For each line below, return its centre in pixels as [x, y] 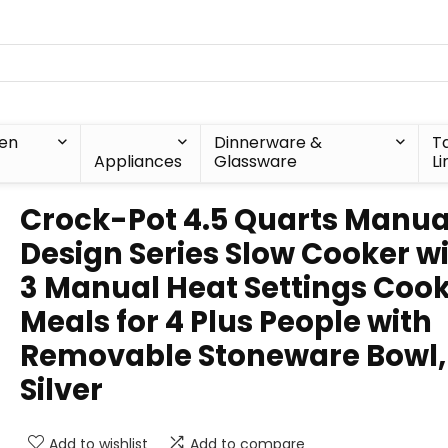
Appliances [137, 161]
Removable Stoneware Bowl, [233, 356]
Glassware [255, 161]
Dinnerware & [267, 142]
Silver [61, 390]
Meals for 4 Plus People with [226, 322]
